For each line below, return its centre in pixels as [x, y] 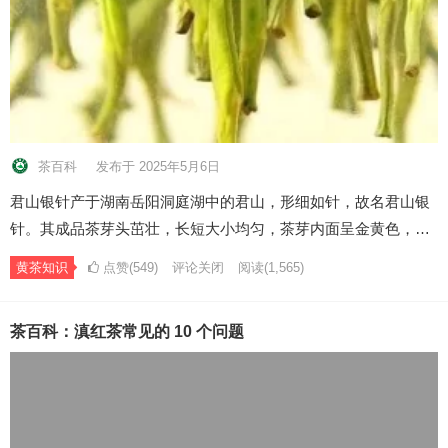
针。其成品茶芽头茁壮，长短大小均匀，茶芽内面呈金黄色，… [220, 229]
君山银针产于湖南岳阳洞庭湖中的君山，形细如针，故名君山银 [220, 202]
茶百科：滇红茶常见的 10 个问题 [127, 332]
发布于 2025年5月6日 [158, 167]
